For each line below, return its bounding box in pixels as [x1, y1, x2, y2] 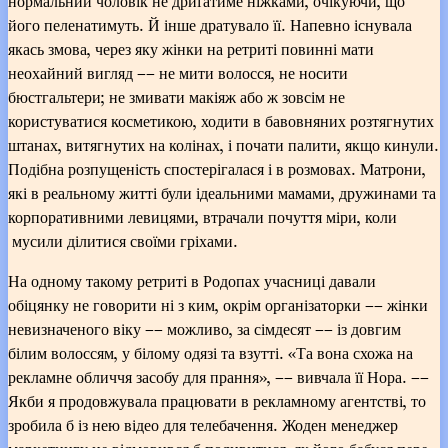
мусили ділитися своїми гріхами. [8, 228, 242, 253]
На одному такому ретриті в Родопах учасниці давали [8, 268, 376, 293]
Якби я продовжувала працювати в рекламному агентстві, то [8, 388, 426, 413]
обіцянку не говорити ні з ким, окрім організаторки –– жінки [8, 292, 428, 317]
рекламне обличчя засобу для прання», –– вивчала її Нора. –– [8, 364, 429, 389]
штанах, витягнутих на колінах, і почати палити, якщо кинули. [8, 132, 439, 157]
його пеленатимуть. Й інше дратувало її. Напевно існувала [8, 12, 412, 37]
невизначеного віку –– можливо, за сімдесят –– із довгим [8, 316, 401, 341]
